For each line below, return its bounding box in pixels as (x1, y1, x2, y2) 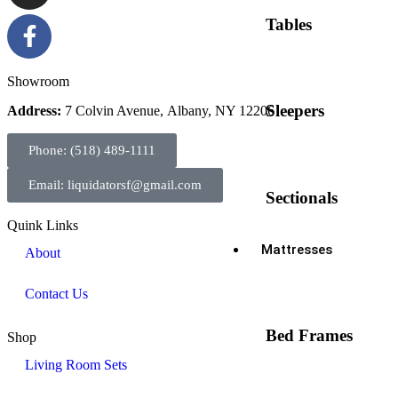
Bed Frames (266, 326, 353, 346)
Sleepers (266, 101, 324, 121)
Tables (266, 14, 312, 34)
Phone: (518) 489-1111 (28, 142, 155, 157)
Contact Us (25, 285, 88, 301)
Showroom (7, 73, 69, 89)
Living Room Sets (25, 356, 127, 372)
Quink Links (7, 217, 78, 233)
